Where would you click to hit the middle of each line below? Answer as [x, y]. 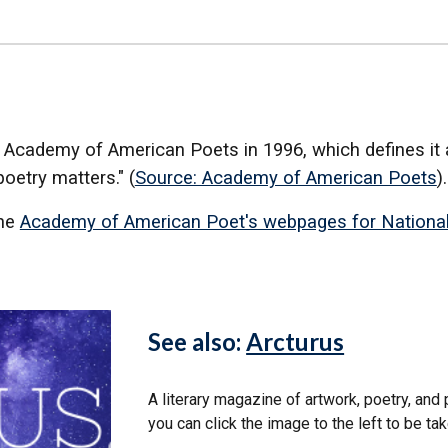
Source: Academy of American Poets [285, 178]
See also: [197, 341]
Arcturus [295, 341]
